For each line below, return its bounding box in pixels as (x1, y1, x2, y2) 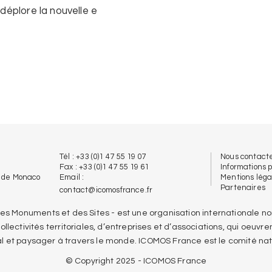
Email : (59, 173, 84, 182)
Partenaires (220, 183, 265, 192)
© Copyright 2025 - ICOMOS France (65, 257, 207, 265)
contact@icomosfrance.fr (59, 186, 153, 194)
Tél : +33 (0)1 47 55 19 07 (59, 152, 146, 161)
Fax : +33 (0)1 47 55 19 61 (59, 163, 149, 171)
